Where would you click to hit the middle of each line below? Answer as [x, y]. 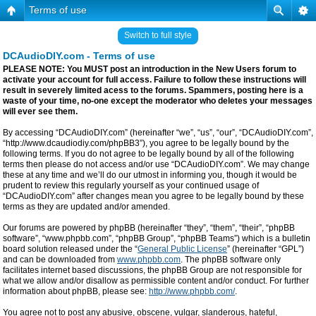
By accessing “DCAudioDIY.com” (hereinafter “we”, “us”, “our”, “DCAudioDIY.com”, [158, 133]
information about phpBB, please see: [76, 291]
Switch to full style [158, 35]
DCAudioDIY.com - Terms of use [79, 56]
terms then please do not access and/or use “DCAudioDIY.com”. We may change [156, 164]
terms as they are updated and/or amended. [86, 207]
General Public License [182, 249]
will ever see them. [40, 111]
